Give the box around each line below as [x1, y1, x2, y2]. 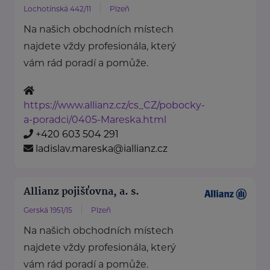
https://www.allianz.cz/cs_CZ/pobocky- [24, 99, 205, 111]
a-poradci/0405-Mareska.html [24, 114, 166, 126]
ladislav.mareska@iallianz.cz [36, 143, 168, 155]
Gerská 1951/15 [24, 206, 72, 215]
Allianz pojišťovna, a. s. [24, 184, 139, 201]
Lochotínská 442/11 [24, 4, 91, 14]
